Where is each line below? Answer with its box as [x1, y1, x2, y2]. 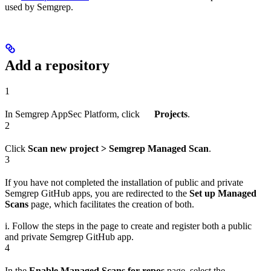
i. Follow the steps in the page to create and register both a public [5, 220, 252, 231]
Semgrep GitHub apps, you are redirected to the [5, 188, 189, 198]
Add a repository [5, 57, 109, 74]
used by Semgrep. [5, 2, 73, 13]
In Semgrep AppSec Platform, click [5, 109, 142, 120]
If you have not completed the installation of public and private [5, 177, 243, 188]
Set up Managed [189, 188, 256, 198]
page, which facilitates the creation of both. [28, 198, 194, 209]
